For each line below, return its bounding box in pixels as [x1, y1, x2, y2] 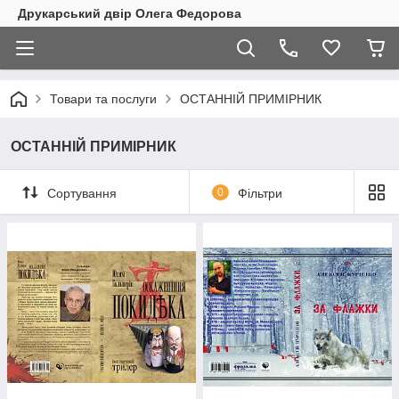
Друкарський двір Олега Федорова [18, 6, 241, 20]
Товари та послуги [50, 92, 157, 106]
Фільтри [237, 185, 282, 200]
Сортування [47, 185, 117, 200]
